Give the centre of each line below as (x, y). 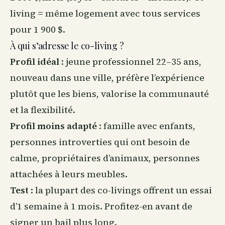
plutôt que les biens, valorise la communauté (109, 94)
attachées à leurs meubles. (69, 174)
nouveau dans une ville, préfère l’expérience (107, 78)
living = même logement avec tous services (105, 13)
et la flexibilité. (43, 110)
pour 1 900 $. (38, 29)
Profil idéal (35, 62)
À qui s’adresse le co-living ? (67, 46)
